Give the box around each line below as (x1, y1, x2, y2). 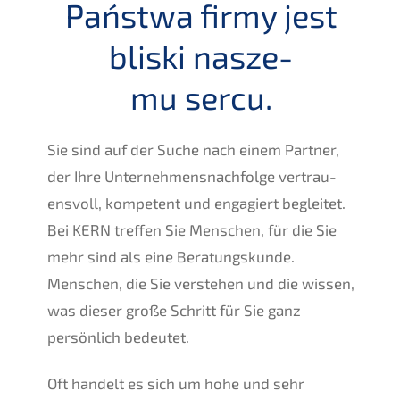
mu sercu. (129, 77, 272, 116)
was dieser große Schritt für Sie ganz (46, 300, 301, 319)
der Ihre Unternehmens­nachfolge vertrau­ (46, 166, 337, 185)
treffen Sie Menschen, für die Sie (110, 220, 337, 238)
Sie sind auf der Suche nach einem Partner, (46, 139, 339, 158)
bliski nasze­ (109, 36, 293, 75)
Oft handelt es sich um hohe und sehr (46, 373, 304, 392)
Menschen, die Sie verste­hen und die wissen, (46, 273, 354, 292)
